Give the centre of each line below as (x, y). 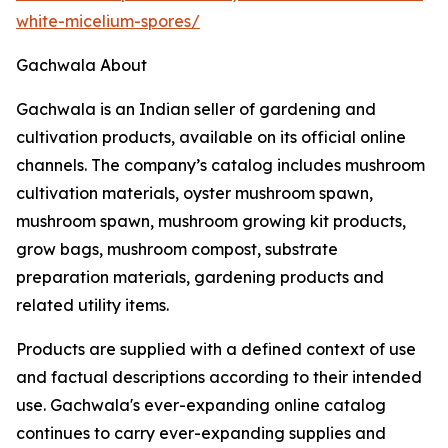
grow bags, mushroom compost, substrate (177, 249)
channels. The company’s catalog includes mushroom (220, 165)
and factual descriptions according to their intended (219, 377)
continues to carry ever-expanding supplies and (201, 433)
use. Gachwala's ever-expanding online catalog (201, 405)
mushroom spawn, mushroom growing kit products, (211, 221)
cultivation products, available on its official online (211, 137)
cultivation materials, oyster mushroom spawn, (194, 193)
